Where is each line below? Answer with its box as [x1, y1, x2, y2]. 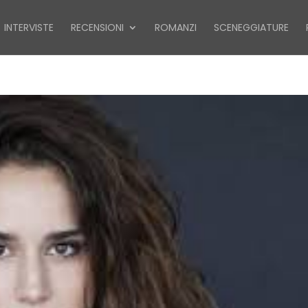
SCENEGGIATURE [214, 21, 289, 34]
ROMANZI [155, 21, 197, 34]
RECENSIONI [71, 21, 124, 34]
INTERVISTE [4, 21, 54, 34]
